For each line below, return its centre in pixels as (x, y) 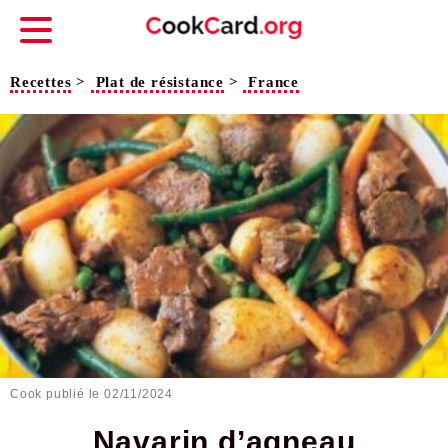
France (274, 82)
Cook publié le (57, 394)
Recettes (41, 82)
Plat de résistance (160, 82)
